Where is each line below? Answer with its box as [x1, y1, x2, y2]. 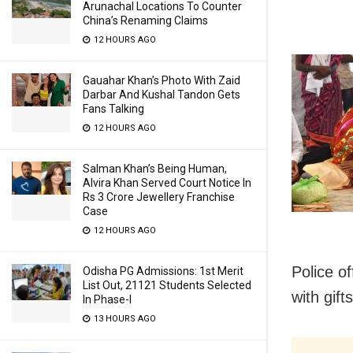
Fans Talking [83, 102, 144, 115]
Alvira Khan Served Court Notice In [83, 176, 251, 189]
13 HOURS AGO [91, 314, 156, 324]
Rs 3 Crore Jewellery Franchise [83, 191, 235, 203]
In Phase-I [83, 293, 132, 306]
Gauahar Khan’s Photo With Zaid [83, 74, 240, 87]
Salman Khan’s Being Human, [83, 162, 227, 175]
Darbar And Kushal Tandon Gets [83, 88, 240, 101]
